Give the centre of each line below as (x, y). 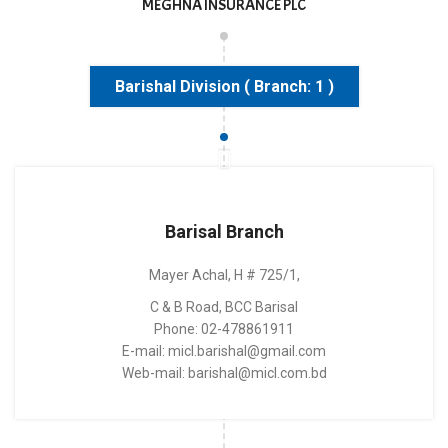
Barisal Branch (224, 231)
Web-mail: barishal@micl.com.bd (224, 373)
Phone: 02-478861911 (224, 329)
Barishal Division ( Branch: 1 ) (224, 86)
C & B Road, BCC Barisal (224, 307)
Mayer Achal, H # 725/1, (224, 275)
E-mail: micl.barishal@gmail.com (224, 351)
